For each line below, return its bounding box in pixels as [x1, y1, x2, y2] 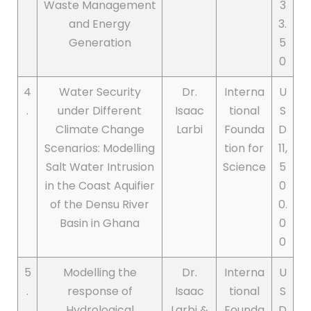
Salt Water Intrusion [45, 159, 154, 176]
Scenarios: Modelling [44, 140, 155, 157]
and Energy [69, 16, 131, 33]
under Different [58, 103, 142, 119]
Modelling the [62, 264, 137, 281]
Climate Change [55, 121, 144, 138]
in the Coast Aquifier [44, 178, 155, 194]
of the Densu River [50, 196, 149, 213]
